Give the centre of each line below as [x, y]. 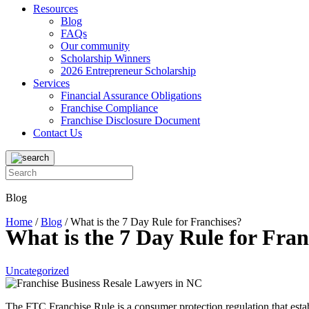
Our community [95, 46]
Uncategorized [37, 271]
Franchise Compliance [109, 108]
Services [51, 83]
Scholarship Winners [106, 58]
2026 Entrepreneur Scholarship [128, 71]
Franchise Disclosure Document [130, 120]
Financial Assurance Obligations [131, 96]
